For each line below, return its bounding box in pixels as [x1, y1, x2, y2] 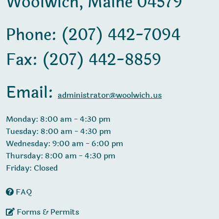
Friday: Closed [6, 162, 58, 175]
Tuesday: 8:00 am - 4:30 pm [6, 125, 111, 138]
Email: [6, 81, 58, 105]
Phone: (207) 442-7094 [6, 23, 180, 47]
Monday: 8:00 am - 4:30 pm [6, 113, 110, 126]
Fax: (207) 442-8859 [6, 48, 161, 72]
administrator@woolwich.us [58, 89, 162, 102]
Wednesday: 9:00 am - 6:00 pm [6, 137, 123, 150]
